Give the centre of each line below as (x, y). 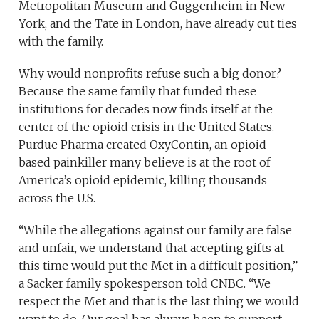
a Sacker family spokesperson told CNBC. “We (145, 283)
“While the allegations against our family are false (156, 230)
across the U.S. (57, 198)
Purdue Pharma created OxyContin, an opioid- (146, 145)
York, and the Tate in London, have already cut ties (158, 23)
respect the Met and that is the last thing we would (159, 301)
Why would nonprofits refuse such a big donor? (150, 73)
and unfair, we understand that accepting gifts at (152, 248)
